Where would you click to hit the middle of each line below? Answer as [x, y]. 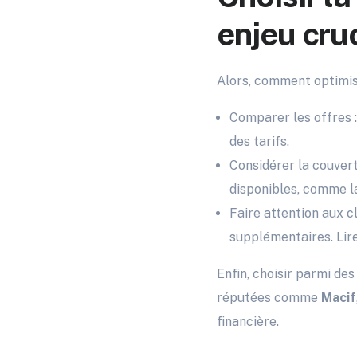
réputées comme [269, 298]
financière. [248, 322]
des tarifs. [259, 142]
